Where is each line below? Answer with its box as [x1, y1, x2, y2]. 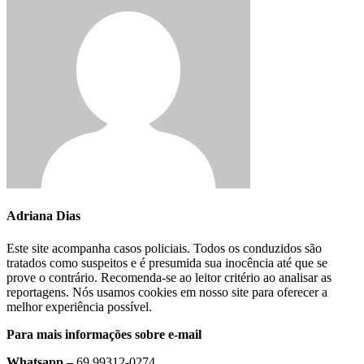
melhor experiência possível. [6, 299, 152, 314]
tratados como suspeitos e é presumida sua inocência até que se [6, 255, 327, 270]
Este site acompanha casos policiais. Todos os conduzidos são [6, 240, 322, 255]
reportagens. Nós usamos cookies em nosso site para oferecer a [6, 284, 327, 299]
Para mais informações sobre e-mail [6, 327, 201, 341]
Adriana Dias [6, 209, 80, 223]
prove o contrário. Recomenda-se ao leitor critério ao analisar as [6, 270, 331, 284]
